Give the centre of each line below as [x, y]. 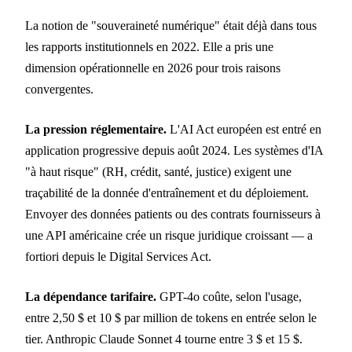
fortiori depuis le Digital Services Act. [118, 257]
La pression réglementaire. [96, 130]
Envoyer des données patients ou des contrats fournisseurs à [173, 214]
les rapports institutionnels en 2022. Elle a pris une [149, 47]
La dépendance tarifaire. [91, 297]
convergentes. [59, 90]
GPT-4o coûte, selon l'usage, [229, 297]
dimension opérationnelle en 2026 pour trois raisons [153, 68]
